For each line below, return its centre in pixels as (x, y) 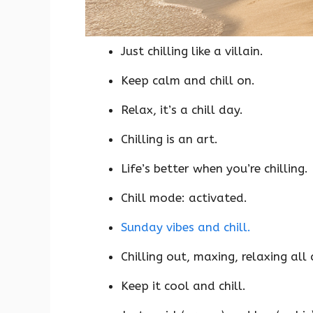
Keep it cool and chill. (183, 285)
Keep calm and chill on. (188, 80)
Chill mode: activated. (184, 197)
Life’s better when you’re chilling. (214, 168)
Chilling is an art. (169, 139)
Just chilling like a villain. (192, 51)
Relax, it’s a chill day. (182, 109)
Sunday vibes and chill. (186, 227)
